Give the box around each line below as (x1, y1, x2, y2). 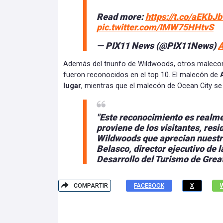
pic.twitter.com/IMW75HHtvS (97, 22, 214, 33)
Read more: (97, 11, 145, 22)
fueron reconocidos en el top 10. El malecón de (63, 71, 220, 80)
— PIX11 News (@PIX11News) (97, 40, 218, 51)
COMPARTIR (74, 182, 108, 190)
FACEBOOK (134, 182, 164, 190)
